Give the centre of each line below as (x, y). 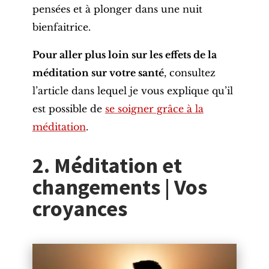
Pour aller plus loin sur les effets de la (124, 55)
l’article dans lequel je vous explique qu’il (132, 91)
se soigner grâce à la (154, 109)
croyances (80, 209)
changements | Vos (119, 187)
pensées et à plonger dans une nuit (117, 9)
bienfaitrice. (61, 27)
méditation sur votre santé (98, 73)
